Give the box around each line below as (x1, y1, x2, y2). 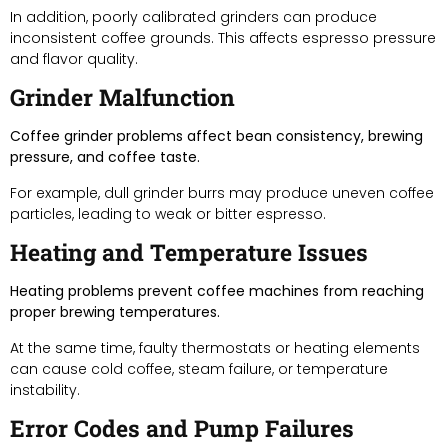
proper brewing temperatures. (10, 301, 220, 322)
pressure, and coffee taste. (10, 146, 200, 167)
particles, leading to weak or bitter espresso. (10, 203, 326, 224)
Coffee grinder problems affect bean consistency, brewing (10, 125, 423, 146)
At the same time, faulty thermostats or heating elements (10, 337, 420, 358)
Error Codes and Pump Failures (10, 412, 354, 443)
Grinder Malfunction (10, 81, 235, 112)
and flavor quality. (10, 48, 138, 69)
